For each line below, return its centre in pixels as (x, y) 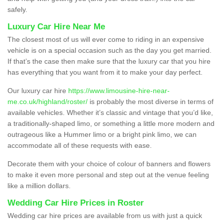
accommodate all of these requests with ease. (80, 145)
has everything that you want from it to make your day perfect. (105, 72)
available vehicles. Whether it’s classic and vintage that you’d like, (110, 112)
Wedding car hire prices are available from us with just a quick (105, 215)
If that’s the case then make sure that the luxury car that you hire (109, 61)
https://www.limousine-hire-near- (119, 90)
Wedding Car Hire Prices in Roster (76, 203)
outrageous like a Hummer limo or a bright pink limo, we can (102, 134)
